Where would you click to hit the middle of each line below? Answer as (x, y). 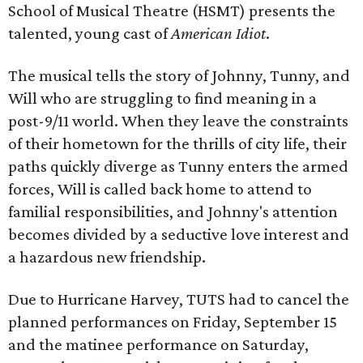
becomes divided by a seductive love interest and (179, 234)
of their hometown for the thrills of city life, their (177, 143)
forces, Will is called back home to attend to (160, 189)
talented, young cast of (90, 33)
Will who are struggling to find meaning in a (162, 98)
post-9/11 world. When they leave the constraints (178, 121)
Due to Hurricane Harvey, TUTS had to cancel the (179, 299)
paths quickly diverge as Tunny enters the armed (178, 166)
